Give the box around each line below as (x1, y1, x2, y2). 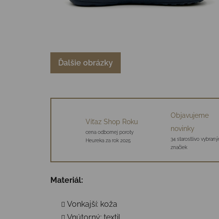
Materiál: (50, 175, 83, 185)
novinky (170, 124, 195, 132)
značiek (170, 144, 187, 150)
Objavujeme (170, 111, 209, 119)
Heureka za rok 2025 (86, 138, 131, 144)
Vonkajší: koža (67, 199, 117, 209)
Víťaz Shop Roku (86, 118, 138, 126)
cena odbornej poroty (86, 130, 133, 135)
